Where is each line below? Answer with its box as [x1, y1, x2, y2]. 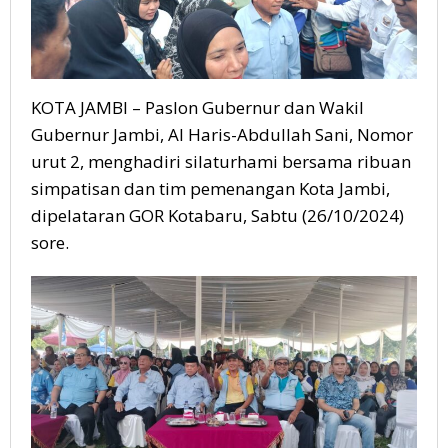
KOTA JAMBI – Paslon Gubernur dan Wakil [31, 96, 364, 120]
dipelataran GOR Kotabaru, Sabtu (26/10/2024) [31, 204, 404, 228]
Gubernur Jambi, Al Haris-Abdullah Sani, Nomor [31, 123, 413, 147]
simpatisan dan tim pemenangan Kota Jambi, [31, 177, 390, 201]
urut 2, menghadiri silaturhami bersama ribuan [31, 150, 411, 174]
